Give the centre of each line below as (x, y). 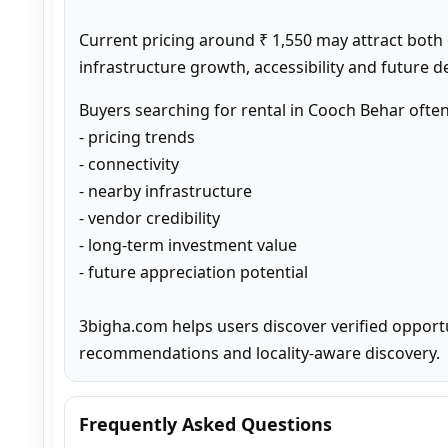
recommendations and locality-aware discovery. (259, 352)
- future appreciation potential (193, 271)
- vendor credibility (149, 217)
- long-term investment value (188, 244)
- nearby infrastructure (165, 190)
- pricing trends (137, 136)
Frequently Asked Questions (205, 423)
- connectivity (129, 163)
